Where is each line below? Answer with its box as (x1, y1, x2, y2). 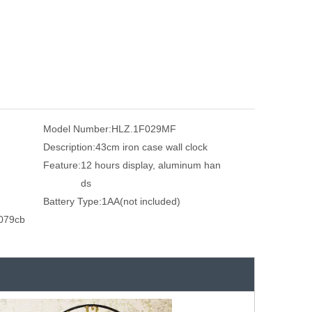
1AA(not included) (102, 195, 180, 207)
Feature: (43, 159, 81, 171)
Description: (43, 141, 95, 153)
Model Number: (43, 123, 111, 134)
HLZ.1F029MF (111, 123, 176, 134)
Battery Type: (43, 195, 102, 207)
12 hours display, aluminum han (81, 159, 221, 171)
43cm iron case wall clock (95, 141, 208, 153)
